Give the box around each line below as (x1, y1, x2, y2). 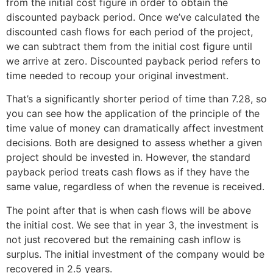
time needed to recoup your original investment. (6, 69, 229, 82)
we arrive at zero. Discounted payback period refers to (6, 55, 261, 68)
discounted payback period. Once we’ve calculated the (6, 11, 260, 24)
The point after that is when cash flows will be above (6, 204, 251, 216)
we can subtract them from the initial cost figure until (6, 40, 252, 53)
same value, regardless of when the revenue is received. (6, 180, 264, 193)
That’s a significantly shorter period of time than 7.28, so (6, 93, 267, 105)
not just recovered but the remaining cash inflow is (6, 233, 241, 246)
